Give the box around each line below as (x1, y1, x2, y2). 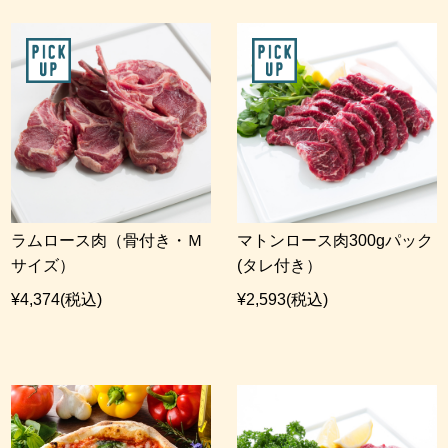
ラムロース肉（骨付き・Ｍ (10, 232, 203, 250)
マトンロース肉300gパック (237, 232, 434, 250)
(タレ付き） (237, 257, 323, 275)
